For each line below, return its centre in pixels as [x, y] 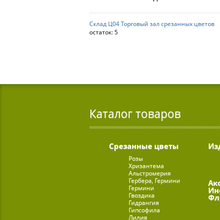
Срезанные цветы [144, 146]
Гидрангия [144, 202]
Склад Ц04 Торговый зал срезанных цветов [152, 24]
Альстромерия [150, 173]
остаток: [102, 32]
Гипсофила [144, 210]
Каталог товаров [135, 113]
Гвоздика [142, 195]
